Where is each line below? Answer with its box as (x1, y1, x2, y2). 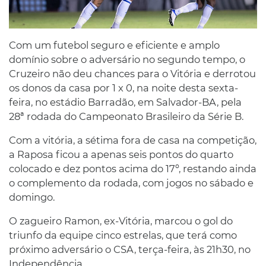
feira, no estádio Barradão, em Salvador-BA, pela (9, 96, 242, 108)
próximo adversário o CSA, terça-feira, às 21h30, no (9, 243, 251, 255)
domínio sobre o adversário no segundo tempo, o (9, 53, 245, 65)
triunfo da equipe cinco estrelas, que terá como (9, 229, 237, 241)
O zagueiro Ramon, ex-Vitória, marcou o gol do (9, 214, 233, 227)
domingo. (9, 191, 55, 203)
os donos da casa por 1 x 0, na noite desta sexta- (9, 81, 238, 94)
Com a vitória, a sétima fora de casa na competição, (9, 134, 256, 146)
